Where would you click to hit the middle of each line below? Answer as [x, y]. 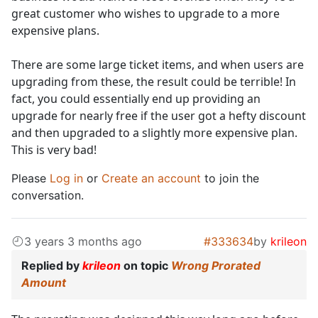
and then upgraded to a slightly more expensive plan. [154, 133]
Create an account [151, 179]
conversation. [48, 196]
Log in [66, 179]
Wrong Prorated [216, 266]
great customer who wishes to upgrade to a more [146, 14]
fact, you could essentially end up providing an [136, 99]
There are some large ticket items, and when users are [158, 65]
